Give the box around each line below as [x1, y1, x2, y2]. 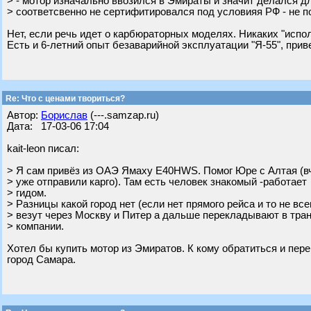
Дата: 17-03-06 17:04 [7, 121, 109, 132]
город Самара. [7, 254, 76, 265]
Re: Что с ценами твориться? [3, 94, 125, 103]
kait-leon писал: [7, 143, 79, 154]
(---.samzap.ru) [87, 110, 159, 121]
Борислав [41, 110, 87, 121]
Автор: [7, 110, 41, 121]
